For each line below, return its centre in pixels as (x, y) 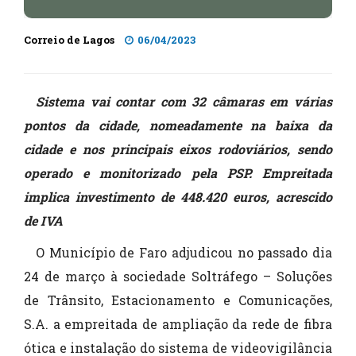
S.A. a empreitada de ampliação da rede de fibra (178, 324)
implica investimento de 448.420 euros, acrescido (178, 197)
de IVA (43, 221)
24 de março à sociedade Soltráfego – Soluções (178, 277)
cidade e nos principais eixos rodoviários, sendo (178, 149)
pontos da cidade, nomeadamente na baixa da (178, 126)
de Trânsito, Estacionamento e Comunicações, (178, 300)
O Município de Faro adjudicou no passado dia (184, 253)
